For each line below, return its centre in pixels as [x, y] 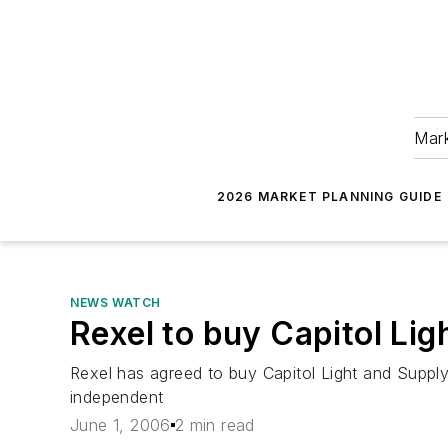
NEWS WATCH [115, 302]
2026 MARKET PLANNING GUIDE [329, 196]
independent [117, 397]
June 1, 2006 [120, 425]
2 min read [214, 425]
